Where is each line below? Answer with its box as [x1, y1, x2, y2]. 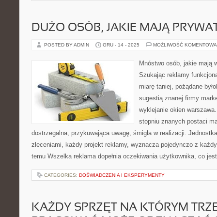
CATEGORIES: [44, 172, 79, 178]
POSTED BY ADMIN [44, 42, 91, 47]
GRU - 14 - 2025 [103, 42, 139, 47]
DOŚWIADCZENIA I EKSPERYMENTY [79, 172, 165, 178]
